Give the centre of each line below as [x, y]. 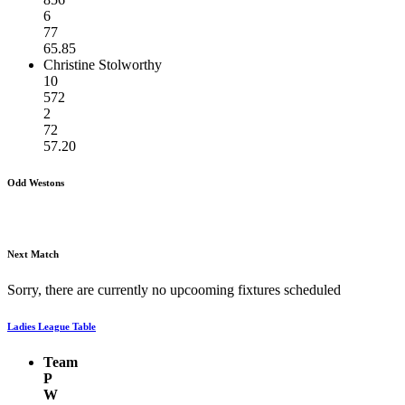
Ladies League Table [52, 327]
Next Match [33, 254]
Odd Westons [36, 182]
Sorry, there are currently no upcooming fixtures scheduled [174, 290]
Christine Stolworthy [103, 64]
